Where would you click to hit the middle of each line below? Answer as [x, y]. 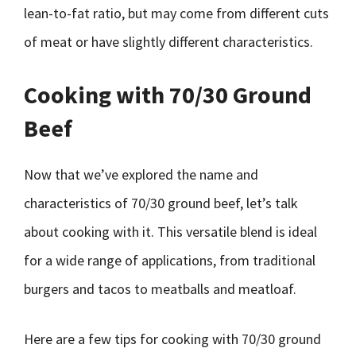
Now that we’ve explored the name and [141, 174]
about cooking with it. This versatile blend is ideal [170, 232]
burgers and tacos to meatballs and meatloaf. [160, 289]
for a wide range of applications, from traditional [170, 260]
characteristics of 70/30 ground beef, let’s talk [161, 203]
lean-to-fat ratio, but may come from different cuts [176, 13]
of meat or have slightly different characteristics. [168, 42]
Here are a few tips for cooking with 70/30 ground [172, 339]
